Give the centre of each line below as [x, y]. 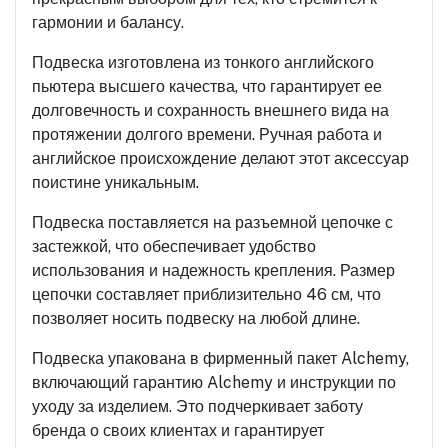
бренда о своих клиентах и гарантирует [178, 430]
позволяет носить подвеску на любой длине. [196, 318]
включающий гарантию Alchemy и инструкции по [214, 382]
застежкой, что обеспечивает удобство [174, 246]
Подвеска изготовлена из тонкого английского [203, 62]
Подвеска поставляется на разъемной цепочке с [212, 222]
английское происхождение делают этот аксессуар [220, 158]
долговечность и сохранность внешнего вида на [210, 110]
